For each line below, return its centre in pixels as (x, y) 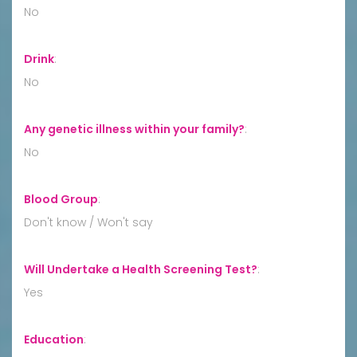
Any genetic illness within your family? (134, 129)
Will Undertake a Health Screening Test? (141, 269)
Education (54, 339)
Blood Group (61, 199)
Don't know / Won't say (88, 222)
